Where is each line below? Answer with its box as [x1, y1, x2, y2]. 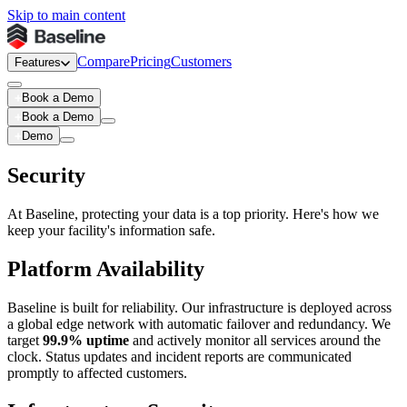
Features [15, 55, 61, 69]
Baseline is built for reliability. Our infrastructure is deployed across [7, 299, 392, 315]
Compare [77, 54, 130, 69]
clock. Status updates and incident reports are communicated [7, 348, 352, 364]
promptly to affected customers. [7, 364, 187, 381]
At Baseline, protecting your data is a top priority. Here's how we [7, 205, 379, 222]
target [7, 332, 43, 348]
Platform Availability [7, 256, 204, 281]
